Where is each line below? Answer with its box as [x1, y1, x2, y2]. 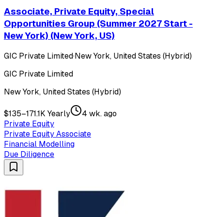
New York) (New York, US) [4, 30, 115, 42]
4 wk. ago [82, 108, 117, 119]
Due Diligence [4, 149, 54, 159]
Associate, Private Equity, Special [4, 5, 154, 18]
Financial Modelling [4, 139, 75, 149]
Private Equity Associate [4, 128, 91, 139]
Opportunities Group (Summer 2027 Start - [4, 17, 193, 30]
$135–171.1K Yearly [4, 108, 70, 119]
